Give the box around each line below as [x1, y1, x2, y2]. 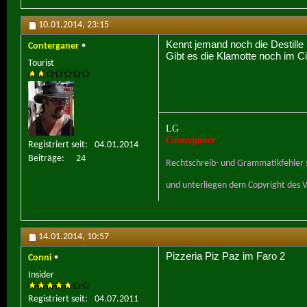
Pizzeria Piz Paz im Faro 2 [166, 250, 285, 262]
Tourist [28, 58, 54, 69]
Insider [28, 270, 54, 281]
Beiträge [28, 153, 62, 164]
